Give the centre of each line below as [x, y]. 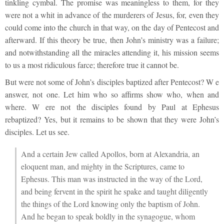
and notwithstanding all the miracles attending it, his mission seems [112, 52]
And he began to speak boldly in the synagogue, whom [108, 216]
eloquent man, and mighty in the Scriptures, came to [102, 166]
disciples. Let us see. [37, 131]
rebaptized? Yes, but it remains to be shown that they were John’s [112, 119]
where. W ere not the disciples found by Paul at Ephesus [112, 106]
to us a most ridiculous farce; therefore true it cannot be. [92, 64]
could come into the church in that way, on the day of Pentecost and [112, 27]
